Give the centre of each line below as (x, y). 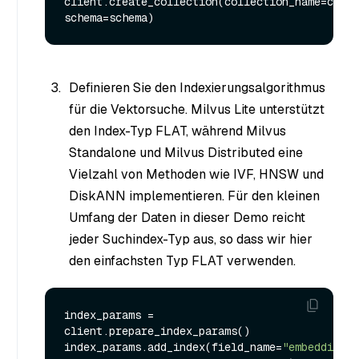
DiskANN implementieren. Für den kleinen (194, 196)
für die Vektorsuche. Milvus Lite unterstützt (197, 109)
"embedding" (317, 347)
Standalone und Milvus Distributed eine (186, 152)
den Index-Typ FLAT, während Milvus (177, 131)
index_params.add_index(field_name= (173, 347)
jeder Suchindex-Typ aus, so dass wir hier (191, 239)
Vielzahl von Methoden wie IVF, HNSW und (196, 174)
